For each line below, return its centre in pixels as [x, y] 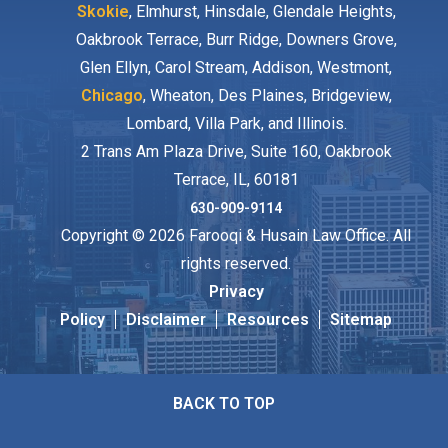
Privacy [236, 291]
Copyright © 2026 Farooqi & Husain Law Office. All [236, 235]
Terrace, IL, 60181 [236, 179]
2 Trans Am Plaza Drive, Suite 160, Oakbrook [236, 151]
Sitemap [361, 319]
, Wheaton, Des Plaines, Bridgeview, [267, 95]
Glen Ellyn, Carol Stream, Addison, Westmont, [236, 67]
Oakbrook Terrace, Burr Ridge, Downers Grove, [236, 39]
